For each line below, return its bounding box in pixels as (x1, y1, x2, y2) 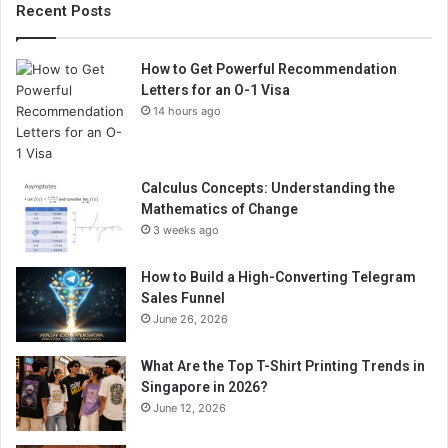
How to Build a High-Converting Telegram (141, 268, 416, 285)
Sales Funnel (141, 289, 225, 306)
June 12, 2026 (153, 400, 226, 415)
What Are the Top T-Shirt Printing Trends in (141, 357, 425, 374)
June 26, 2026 (153, 311, 228, 326)
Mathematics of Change (141, 200, 298, 217)
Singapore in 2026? (141, 378, 268, 395)
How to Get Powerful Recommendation (141, 60, 397, 77)
